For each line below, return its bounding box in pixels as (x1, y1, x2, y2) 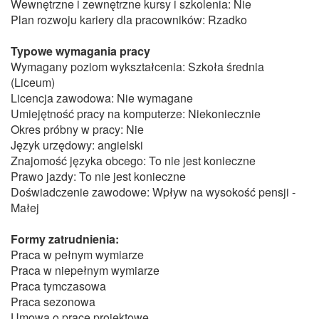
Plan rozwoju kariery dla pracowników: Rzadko (11, 11, 247, 28)
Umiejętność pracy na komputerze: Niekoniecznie (11, 105, 261, 122)
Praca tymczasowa (11, 278, 106, 294)
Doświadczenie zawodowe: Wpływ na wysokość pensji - (11, 184, 296, 200)
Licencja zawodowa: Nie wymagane (11, 90, 193, 106)
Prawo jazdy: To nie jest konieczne (11, 168, 186, 184)
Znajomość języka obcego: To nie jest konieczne (11, 152, 256, 169)
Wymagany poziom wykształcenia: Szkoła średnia (11, 58, 264, 75)
